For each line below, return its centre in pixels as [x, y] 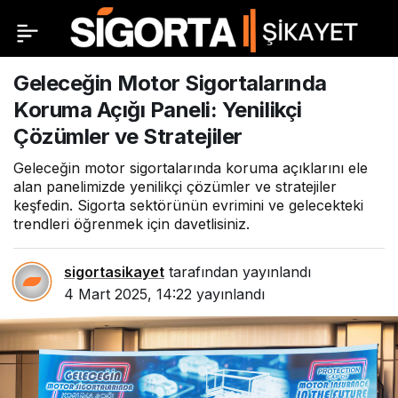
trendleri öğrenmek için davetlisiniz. [131, 224]
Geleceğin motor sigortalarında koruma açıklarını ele [191, 168]
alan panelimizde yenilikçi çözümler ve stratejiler [175, 187]
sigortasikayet [114, 272]
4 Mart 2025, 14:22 [128, 294]
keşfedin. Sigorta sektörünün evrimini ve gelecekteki [188, 205]
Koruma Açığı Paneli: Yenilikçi [158, 110]
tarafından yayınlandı [238, 272]
